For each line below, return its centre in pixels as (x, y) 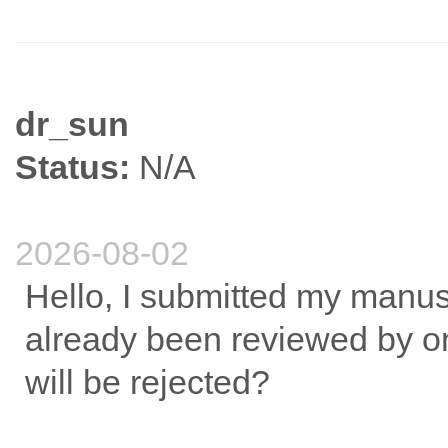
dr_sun (72, 124)
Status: (72, 167)
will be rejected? (147, 382)
